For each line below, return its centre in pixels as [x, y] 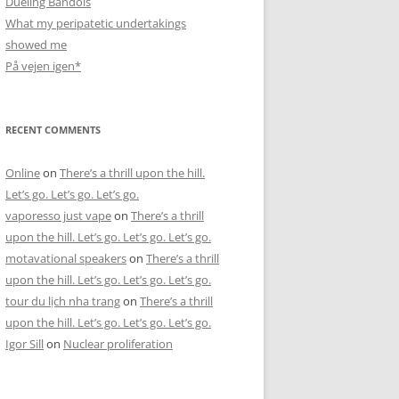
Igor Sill [24, 344]
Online [23, 173]
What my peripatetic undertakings [96, 23]
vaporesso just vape [58, 216]
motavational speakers [66, 258]
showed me [36, 45]
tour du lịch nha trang [63, 301]
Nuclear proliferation [118, 344]
